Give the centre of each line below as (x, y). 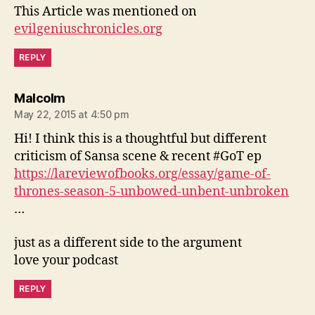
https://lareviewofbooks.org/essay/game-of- (142, 174)
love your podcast (66, 260)
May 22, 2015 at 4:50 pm (72, 114)
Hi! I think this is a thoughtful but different (140, 139)
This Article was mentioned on (105, 12)
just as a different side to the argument (128, 243)
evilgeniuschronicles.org (88, 29)
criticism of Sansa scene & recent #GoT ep (138, 156)
